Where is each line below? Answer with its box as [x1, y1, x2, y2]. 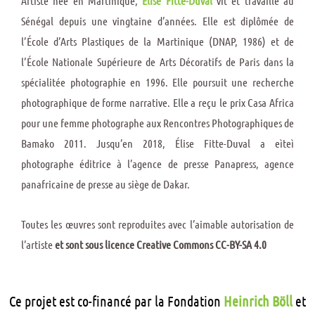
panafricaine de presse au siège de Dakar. [21, 176, 190, 191]
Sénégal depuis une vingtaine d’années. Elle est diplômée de [21, 13, 294, 27]
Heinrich [224, 292, 269, 309]
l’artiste [21, 237, 55, 251]
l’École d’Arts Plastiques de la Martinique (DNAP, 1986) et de [21, 34, 294, 48]
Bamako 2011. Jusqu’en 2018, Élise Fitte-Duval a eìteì [21, 136, 294, 150]
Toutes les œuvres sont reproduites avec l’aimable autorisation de [21, 217, 294, 231]
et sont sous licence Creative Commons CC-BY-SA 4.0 [55, 237, 266, 251]
